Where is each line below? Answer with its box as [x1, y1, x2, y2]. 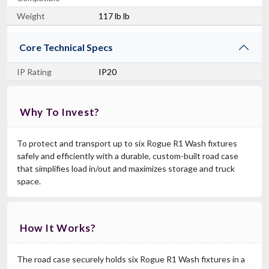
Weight [17, 10, 45, 21]
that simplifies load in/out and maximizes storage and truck [17, 163, 235, 174]
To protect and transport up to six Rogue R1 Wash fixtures [17, 138, 237, 148]
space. [17, 175, 41, 186]
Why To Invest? [20, 105, 100, 118]
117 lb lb [98, 10, 130, 21]
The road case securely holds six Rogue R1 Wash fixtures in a [17, 253, 245, 264]
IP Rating [17, 66, 52, 77]
